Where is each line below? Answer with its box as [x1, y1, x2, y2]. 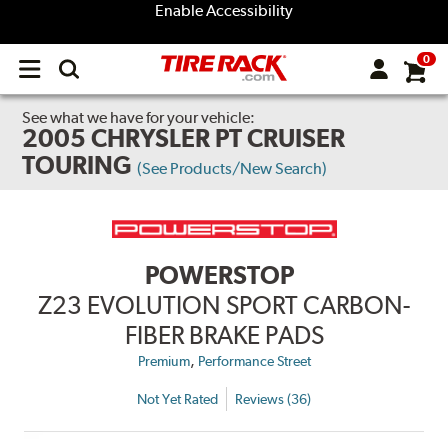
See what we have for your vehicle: [22, 108, 256, 127]
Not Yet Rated [137, 390, 218, 407]
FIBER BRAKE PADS [124, 320, 324, 351]
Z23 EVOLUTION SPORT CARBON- [38, 290, 410, 321]
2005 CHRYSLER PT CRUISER [22, 123, 346, 153]
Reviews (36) [235, 390, 311, 407]
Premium [137, 353, 190, 370]
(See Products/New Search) [137, 159, 328, 178]
